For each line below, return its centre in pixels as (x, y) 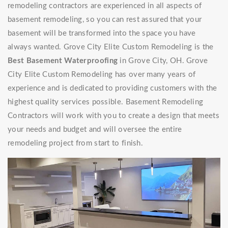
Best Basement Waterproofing (63, 61)
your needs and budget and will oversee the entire (95, 130)
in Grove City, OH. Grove (163, 61)
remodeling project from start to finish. (77, 144)
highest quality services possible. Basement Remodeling (106, 102)
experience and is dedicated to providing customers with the (112, 89)
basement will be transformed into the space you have (102, 34)
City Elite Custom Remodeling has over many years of (102, 75)
